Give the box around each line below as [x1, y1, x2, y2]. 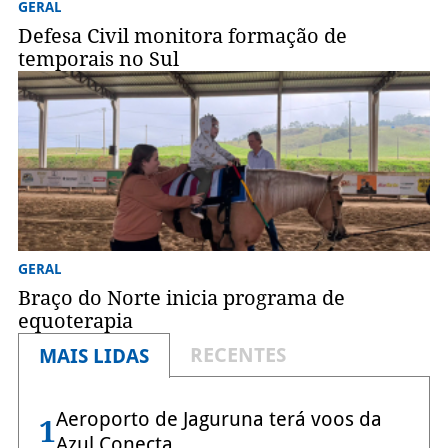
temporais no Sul [17, 46, 179, 71]
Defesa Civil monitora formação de [17, 23, 347, 48]
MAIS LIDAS [38, 343, 149, 368]
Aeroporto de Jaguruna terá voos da [55, 406, 382, 431]
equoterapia [17, 308, 133, 333]
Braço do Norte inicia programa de [17, 285, 345, 310]
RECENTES [189, 342, 286, 367]
